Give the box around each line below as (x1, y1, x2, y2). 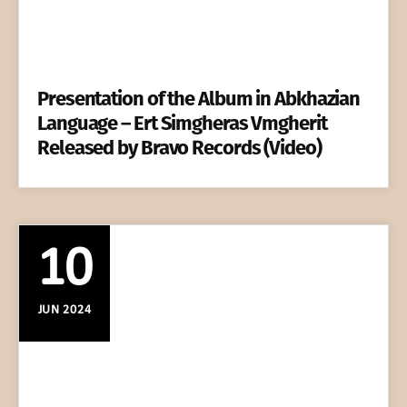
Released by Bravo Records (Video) (37, 134, 322, 160)
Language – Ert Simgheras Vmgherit (37, 110, 327, 135)
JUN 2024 (37, 303, 92, 317)
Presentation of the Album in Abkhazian (37, 85, 361, 111)
